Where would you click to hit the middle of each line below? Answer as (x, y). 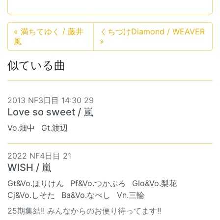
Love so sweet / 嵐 (50, 112)
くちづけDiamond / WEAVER (152, 31)
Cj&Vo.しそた (31, 195)
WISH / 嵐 (29, 167)
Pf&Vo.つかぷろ (98, 183)
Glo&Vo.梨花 (154, 183)
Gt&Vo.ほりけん (36, 183)
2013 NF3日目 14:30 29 (51, 100)
